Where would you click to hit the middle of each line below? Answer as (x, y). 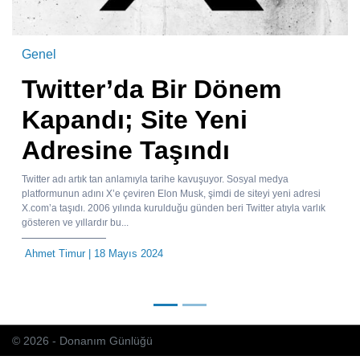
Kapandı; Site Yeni (135, 120)
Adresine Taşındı (126, 151)
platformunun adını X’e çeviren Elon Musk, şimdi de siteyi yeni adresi (171, 194)
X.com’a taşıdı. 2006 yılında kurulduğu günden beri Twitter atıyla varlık (174, 209)
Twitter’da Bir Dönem (151, 90)
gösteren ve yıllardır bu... (75, 223)
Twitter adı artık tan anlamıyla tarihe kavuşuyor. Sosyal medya (155, 180)
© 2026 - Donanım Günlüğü (82, 341)
